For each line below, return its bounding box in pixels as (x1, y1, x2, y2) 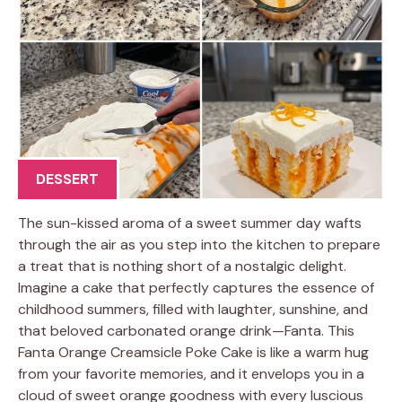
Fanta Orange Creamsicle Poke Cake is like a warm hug (18, 342, 369, 362)
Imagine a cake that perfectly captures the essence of (18, 277, 374, 297)
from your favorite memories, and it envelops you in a (18, 363, 364, 383)
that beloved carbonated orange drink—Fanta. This (18, 320, 354, 340)
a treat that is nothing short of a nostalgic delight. (18, 256, 346, 275)
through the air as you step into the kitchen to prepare (18, 234, 380, 254)
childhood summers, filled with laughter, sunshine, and (18, 299, 368, 319)
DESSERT (36, 169, 99, 188)
